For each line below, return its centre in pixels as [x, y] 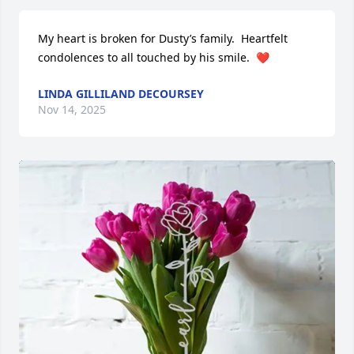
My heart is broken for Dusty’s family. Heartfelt [163, 38]
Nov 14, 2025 [72, 109]
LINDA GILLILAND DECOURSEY [121, 94]
